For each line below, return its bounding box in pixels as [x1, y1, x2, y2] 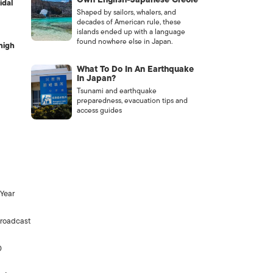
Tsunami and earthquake [76, 85, 157, 97]
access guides [76, 104, 122, 116]
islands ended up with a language [76, 26, 185, 38]
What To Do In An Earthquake [76, 62, 194, 76]
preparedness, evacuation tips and [76, 94, 188, 107]
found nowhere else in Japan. [76, 35, 172, 48]
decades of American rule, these [76, 16, 181, 28]
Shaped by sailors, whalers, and [76, 6, 176, 18]
